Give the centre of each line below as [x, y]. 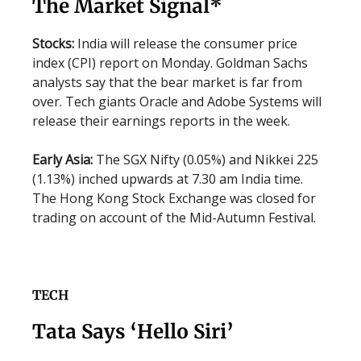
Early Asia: [64, 160]
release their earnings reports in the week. [163, 121]
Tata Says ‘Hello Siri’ [133, 332]
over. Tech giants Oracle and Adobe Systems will [177, 102]
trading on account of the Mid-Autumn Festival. [174, 218]
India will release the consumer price [187, 44]
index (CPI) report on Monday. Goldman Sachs [170, 63]
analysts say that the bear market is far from [167, 82]
